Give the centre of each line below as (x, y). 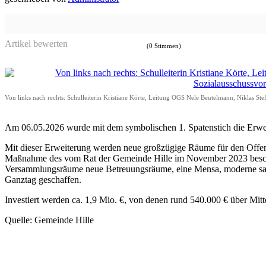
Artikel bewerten (36, 44)
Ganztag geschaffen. (43, 180)
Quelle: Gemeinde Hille (49, 220)
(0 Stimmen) (164, 46)
